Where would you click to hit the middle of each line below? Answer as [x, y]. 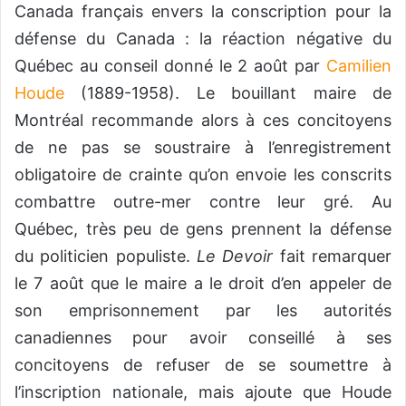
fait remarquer [333, 256]
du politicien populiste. [106, 256]
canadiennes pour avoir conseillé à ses [203, 338]
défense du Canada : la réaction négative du [203, 39]
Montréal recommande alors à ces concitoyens [203, 121]
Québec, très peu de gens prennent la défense [203, 229]
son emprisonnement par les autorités [203, 311]
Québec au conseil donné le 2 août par [170, 66]
